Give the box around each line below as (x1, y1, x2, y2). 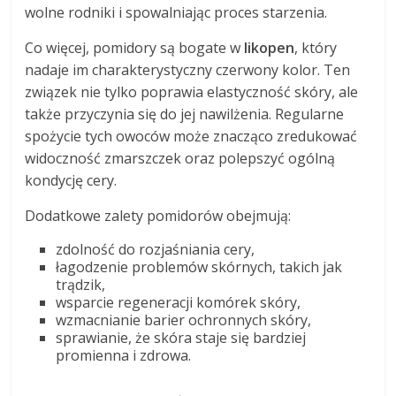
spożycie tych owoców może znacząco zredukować (25, 126, 358, 147)
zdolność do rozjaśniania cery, (56, 240, 255, 260)
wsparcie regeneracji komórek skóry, (56, 293, 301, 313)
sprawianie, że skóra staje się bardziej (56, 328, 307, 348)
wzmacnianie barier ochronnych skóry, (56, 310, 312, 331)
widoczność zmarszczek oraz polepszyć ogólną (25, 148, 336, 169)
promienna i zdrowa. (56, 346, 192, 366)
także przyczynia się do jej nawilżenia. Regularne (25, 104, 345, 125)
